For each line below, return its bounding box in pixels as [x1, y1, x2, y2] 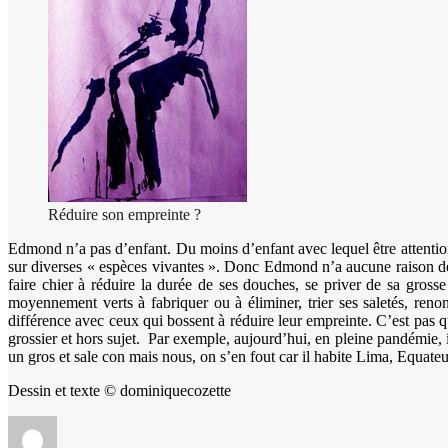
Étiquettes [341, 414, 403, 432]
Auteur [56, 414, 100, 432]
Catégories [295, 414, 362, 432]
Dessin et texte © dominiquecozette [8, 381, 231, 399]
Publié [179, 414, 219, 432]
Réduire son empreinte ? [48, 205, 201, 223]
